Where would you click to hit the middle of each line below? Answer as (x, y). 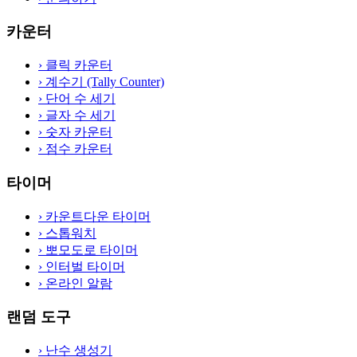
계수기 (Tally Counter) (103, 82)
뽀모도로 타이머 (90, 249)
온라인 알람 (77, 283)
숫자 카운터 (77, 132)
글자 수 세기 (79, 116)
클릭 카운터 (77, 65)
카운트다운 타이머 (96, 216)
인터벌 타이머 (84, 266)
